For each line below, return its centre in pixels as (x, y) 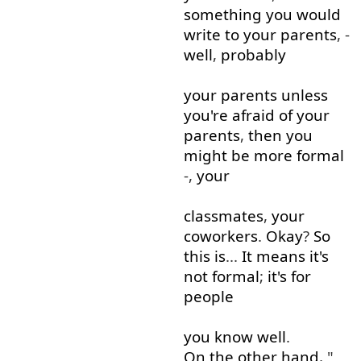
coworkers (220, 236)
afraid (253, 115)
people (208, 297)
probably (253, 55)
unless (304, 95)
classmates (223, 216)
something (222, 15)
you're (205, 115)
